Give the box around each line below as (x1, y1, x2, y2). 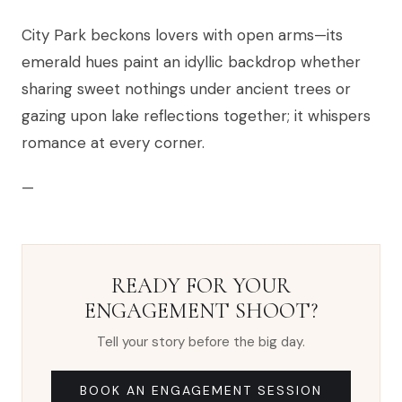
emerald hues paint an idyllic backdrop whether (22, 52, 361, 73)
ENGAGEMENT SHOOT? (84, 298, 318, 325)
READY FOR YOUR (111, 273, 291, 300)
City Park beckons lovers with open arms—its (22, 25, 343, 46)
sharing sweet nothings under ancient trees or (22, 79, 351, 100)
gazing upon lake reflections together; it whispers (22, 106, 371, 127)
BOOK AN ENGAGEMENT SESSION (80, 382, 322, 399)
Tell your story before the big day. (97, 333, 305, 352)
